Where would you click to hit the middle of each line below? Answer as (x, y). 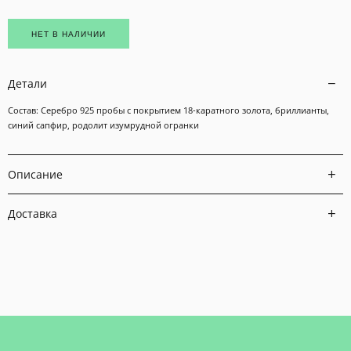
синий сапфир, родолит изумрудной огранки (103, 125)
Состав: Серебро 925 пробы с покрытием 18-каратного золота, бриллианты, (168, 110)
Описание (35, 174)
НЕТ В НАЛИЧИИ (69, 34)
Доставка (33, 213)
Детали (27, 83)
